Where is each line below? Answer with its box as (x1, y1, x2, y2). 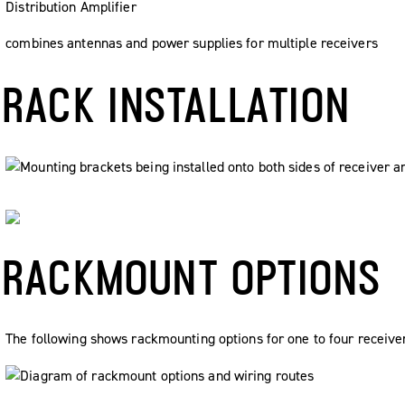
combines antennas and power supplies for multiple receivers (5, 33, 378, 52)
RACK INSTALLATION (3, 77, 351, 131)
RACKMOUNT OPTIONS (3, 250, 382, 304)
